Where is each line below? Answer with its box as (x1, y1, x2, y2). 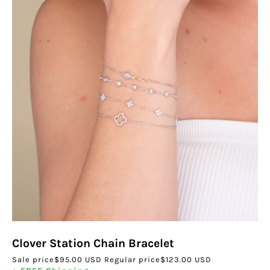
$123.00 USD (160, 255, 212, 265)
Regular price (104, 255, 160, 265)
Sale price (12, 255, 54, 265)
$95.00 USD (54, 255, 102, 265)
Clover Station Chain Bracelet (12, 236, 174, 251)
